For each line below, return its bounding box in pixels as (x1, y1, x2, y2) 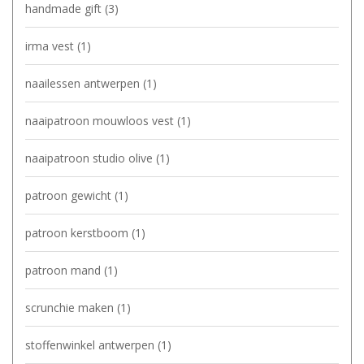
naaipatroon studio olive (25, 150, 156, 167)
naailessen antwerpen (25, 76, 143, 92)
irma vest (25, 38, 77, 54)
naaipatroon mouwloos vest (25, 113, 177, 129)
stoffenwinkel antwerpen (25, 337, 158, 353)
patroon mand (25, 262, 104, 279)
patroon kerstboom (25, 225, 132, 241)
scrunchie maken (25, 300, 117, 316)
